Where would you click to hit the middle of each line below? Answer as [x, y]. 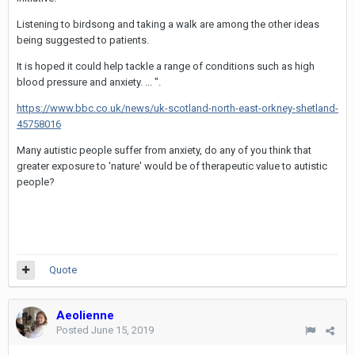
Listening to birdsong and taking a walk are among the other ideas [168, 24]
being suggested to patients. [83, 40]
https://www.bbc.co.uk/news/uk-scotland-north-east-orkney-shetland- [177, 108]
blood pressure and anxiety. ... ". [90, 82]
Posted [74, 330]
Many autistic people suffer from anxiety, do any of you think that [164, 150]
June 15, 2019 [122, 330]
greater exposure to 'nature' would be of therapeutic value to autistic [172, 166]
